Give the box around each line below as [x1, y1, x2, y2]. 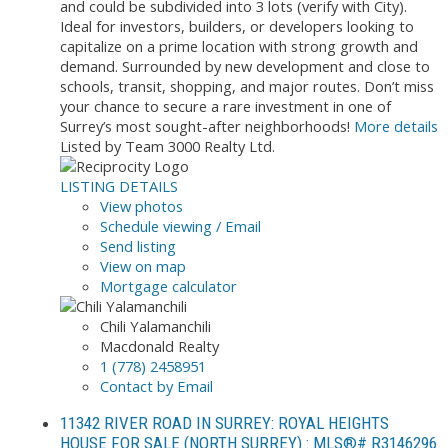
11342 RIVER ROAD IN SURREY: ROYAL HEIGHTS [60, 412, 389, 433]
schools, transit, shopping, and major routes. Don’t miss [60, 75, 434, 96]
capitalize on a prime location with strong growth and [60, 35, 418, 56]
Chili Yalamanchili [100, 315, 211, 336]
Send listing [100, 235, 176, 256]
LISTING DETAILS [60, 175, 178, 196]
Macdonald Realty [100, 335, 219, 356]
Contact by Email [100, 375, 213, 396]
